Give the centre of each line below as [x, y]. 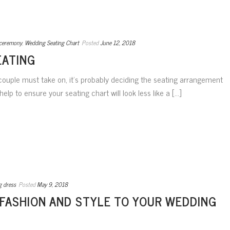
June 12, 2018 [118, 43]
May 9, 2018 [52, 185]
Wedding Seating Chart [52, 43]
